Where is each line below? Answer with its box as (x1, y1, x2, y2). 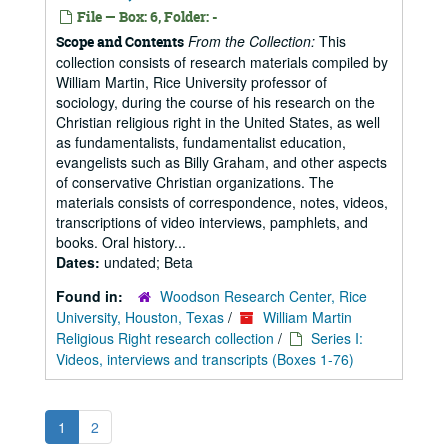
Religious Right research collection (56, 328, 274, 348)
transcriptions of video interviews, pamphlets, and (56, 212, 368, 232)
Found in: (56, 286, 127, 306)
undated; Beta (104, 252, 193, 272)
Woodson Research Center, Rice (160, 286, 367, 306)
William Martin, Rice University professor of (56, 72, 327, 92)
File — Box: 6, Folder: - (74, 7, 218, 26)
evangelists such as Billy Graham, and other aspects (56, 152, 387, 172)
